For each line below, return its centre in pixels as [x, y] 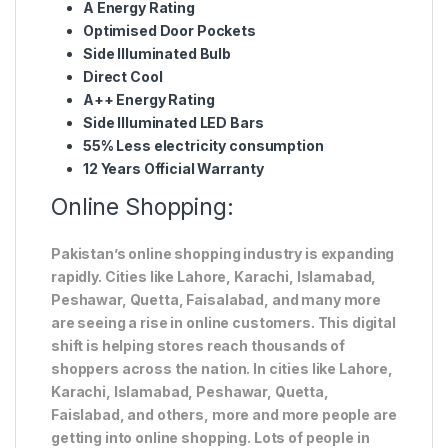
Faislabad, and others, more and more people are [224, 414]
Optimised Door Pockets [169, 30]
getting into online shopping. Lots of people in [210, 437]
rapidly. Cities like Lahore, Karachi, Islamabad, [214, 276]
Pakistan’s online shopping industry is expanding [223, 253]
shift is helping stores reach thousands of [198, 345]
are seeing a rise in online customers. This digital [223, 322]
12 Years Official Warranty [173, 168]
